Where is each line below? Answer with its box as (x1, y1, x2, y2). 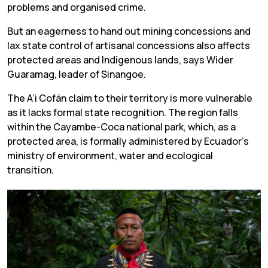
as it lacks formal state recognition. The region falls (7, 106, 238, 120)
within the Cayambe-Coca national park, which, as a (7, 120, 236, 134)
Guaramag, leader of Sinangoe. (7, 68, 146, 81)
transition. (7, 163, 54, 177)
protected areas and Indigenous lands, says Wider (7, 53, 233, 67)
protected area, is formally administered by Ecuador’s (7, 135, 249, 148)
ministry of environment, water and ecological (7, 149, 213, 163)
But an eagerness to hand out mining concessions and (7, 25, 251, 38)
